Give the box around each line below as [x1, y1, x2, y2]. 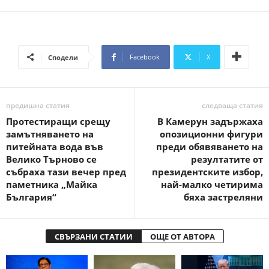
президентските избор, [152, 166, 263, 178]
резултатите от [191, 153, 263, 166]
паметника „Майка [6, 178, 97, 191]
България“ [6, 191, 56, 204]
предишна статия [6, 100, 70, 111]
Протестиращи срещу [6, 115, 110, 128]
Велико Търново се [6, 153, 97, 166]
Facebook [130, 52, 160, 62]
